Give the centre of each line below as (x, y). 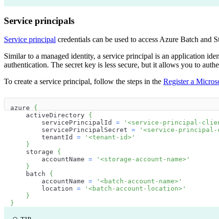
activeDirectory (49, 115)
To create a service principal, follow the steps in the (84, 82)
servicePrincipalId (63, 123)
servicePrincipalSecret (71, 130)
